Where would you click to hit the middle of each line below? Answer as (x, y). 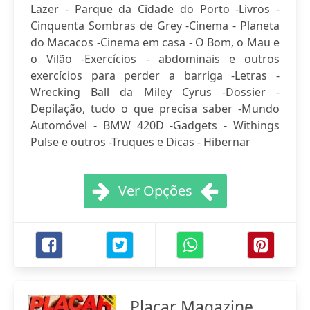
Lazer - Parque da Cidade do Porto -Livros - (155, 9)
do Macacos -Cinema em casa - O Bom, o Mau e (155, 42)
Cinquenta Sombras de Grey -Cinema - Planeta (155, 26)
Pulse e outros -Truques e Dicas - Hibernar (140, 142)
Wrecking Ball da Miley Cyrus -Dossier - (155, 92)
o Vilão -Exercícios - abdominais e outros (155, 59)
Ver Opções (155, 191)
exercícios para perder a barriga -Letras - (155, 75)
